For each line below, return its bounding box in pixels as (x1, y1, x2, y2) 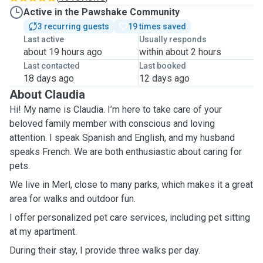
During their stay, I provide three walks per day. (9, 245, 200, 256)
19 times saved (128, 22, 186, 31)
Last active (23, 35, 64, 44)
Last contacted (23, 61, 80, 70)
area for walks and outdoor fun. (9, 193, 136, 204)
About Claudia (9, 87, 85, 102)
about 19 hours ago (23, 46, 102, 58)
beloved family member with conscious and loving (9, 118, 215, 129)
